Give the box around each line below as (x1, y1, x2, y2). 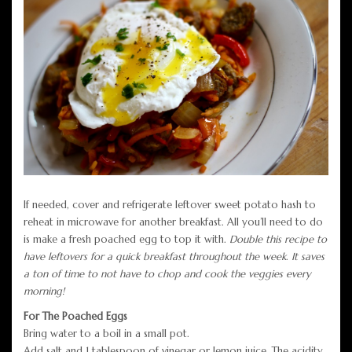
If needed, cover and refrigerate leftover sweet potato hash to (24, 197, 316, 211)
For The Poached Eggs (24, 309, 127, 323)
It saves (288, 249, 324, 263)
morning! (24, 284, 64, 298)
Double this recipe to (226, 232, 327, 246)
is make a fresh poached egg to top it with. (24, 232, 226, 246)
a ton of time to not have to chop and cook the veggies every (24, 266, 311, 280)
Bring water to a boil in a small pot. (24, 326, 189, 340)
